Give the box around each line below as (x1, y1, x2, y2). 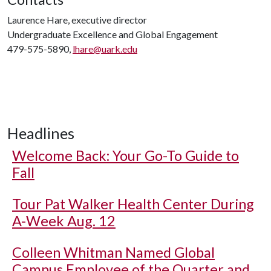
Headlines (7, 123, 74, 142)
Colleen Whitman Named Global (12, 243, 215, 261)
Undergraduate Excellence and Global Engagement (7, 28, 218, 40)
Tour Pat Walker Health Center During (12, 195, 254, 212)
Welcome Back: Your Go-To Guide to (12, 146, 239, 164)
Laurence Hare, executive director (7, 13, 147, 25)
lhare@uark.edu (73, 42, 137, 54)
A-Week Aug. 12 (12, 212, 116, 229)
